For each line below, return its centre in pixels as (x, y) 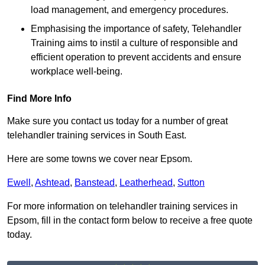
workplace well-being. (77, 72)
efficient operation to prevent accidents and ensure (136, 57)
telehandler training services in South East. (97, 135)
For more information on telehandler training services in (122, 206)
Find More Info (39, 99)
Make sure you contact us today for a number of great (117, 121)
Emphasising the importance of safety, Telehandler (136, 29)
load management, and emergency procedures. (130, 10)
